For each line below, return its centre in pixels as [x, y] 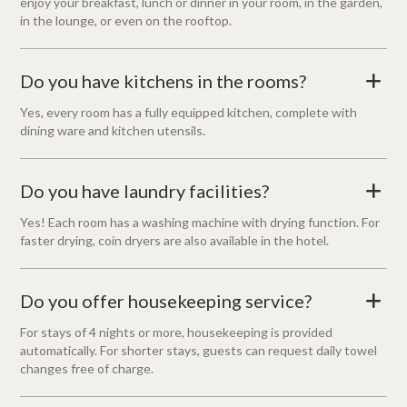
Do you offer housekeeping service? [166, 301]
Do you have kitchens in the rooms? [164, 81]
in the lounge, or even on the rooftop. [126, 21]
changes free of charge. [87, 369]
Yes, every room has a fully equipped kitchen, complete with [189, 113]
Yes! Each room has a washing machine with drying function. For [200, 223]
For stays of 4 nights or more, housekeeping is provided [177, 333]
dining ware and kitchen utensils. [113, 131]
